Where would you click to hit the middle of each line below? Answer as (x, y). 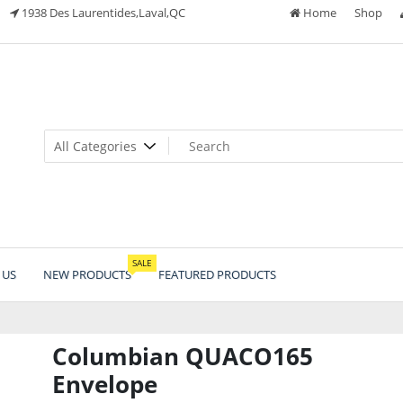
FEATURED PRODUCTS (217, 274)
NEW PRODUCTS (87, 274)
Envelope (104, 384)
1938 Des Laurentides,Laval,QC (103, 13)
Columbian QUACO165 (182, 356)
